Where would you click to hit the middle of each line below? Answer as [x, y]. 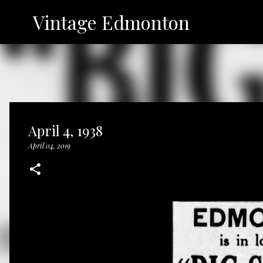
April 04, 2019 [49, 146]
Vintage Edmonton [111, 22]
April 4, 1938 [65, 130]
